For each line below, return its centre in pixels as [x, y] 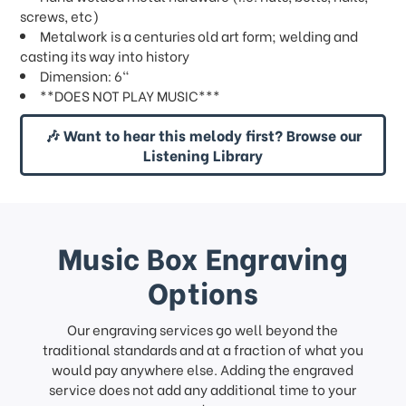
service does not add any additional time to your [203, 389]
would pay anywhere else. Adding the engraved [203, 369]
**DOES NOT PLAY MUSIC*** [130, 96]
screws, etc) [60, 16]
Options [203, 291]
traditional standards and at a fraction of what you [203, 349]
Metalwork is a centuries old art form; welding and [199, 36]
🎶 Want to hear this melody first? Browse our [203, 135]
